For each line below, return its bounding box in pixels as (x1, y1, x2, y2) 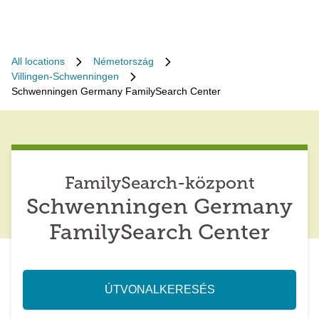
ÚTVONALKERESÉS (104, 283, 215, 296)
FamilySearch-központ (64, 176, 255, 193)
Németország (93, 56, 154, 67)
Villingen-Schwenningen (11, 70, 119, 82)
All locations (11, 56, 65, 67)
